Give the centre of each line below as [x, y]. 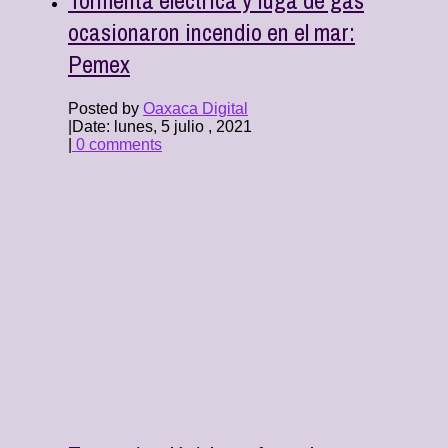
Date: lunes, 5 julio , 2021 [162, 126]
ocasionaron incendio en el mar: [211, 31]
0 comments [117, 144]
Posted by [105, 108]
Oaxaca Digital [195, 108]
